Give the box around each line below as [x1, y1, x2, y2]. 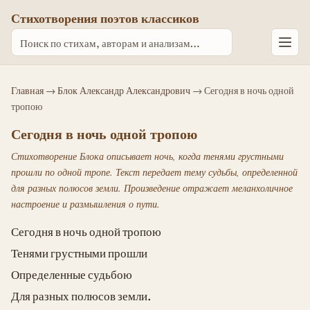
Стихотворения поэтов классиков [11, 9, 199, 27]
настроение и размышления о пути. [11, 197, 160, 211]
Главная [11, 82, 44, 97]
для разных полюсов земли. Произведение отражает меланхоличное [11, 181, 293, 195]
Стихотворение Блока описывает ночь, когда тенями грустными [11, 149, 284, 163]
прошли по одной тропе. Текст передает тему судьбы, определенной [11, 165, 298, 179]
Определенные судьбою [11, 265, 132, 283]
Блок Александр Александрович [57, 82, 190, 97]
